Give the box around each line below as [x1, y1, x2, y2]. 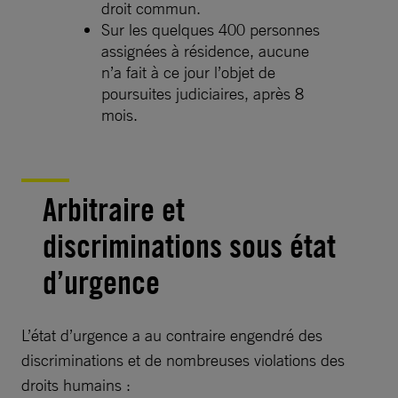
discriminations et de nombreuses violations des [21, 349, 345, 370]
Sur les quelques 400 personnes [101, 19, 320, 39]
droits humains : [21, 374, 131, 394]
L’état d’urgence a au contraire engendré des [21, 324, 322, 345]
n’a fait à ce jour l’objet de [101, 61, 275, 82]
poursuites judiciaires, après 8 [101, 83, 304, 103]
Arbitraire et [43, 189, 185, 229]
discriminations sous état [43, 226, 336, 266]
